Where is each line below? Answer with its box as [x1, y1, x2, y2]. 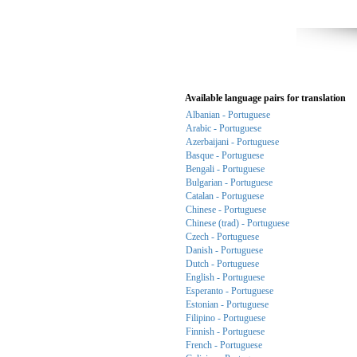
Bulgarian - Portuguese [186, 177, 273, 188]
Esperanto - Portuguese [186, 285, 273, 296]
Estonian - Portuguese [186, 299, 269, 310]
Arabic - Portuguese [186, 123, 261, 134]
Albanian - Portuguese [186, 109, 270, 120]
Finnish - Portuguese [186, 326, 265, 337]
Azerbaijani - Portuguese [186, 136, 279, 147]
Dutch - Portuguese [186, 258, 259, 269]
